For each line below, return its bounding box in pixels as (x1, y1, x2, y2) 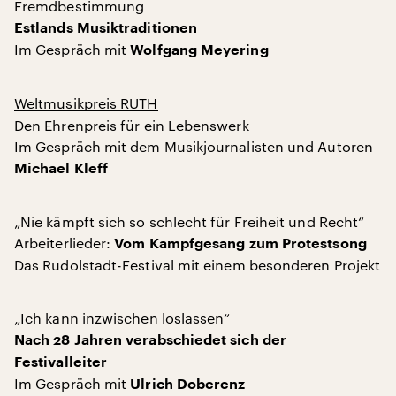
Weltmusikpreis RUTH (14, 94, 158, 111)
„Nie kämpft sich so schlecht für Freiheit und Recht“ (14, 212, 365, 230)
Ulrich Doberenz (130, 377, 246, 392)
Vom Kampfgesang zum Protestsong (114, 236, 367, 251)
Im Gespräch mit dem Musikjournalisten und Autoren (14, 137, 373, 155)
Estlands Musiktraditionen (14, 20, 197, 35)
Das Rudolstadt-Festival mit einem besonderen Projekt (14, 255, 381, 273)
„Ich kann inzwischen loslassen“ (14, 308, 231, 326)
